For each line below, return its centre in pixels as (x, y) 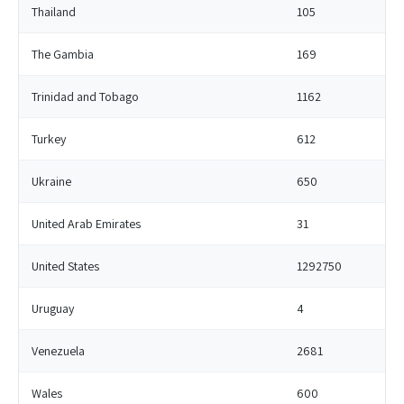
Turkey (49, 139)
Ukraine (51, 181)
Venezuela (58, 351)
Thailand (54, 12)
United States (65, 266)
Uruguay (53, 308)
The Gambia (63, 54)
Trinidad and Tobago (85, 96)
